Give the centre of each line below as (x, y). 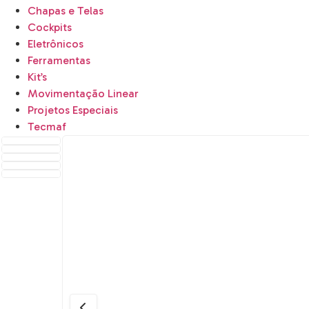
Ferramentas (59, 60)
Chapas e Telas (66, 11)
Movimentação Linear (83, 93)
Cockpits (50, 27)
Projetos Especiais (73, 110)
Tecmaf (47, 127)
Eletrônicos (56, 44)
